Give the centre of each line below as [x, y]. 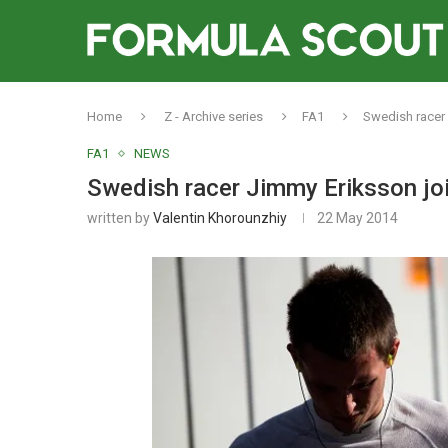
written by [120, 218]
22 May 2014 [357, 218]
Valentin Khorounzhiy [220, 218]
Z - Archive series [213, 116]
